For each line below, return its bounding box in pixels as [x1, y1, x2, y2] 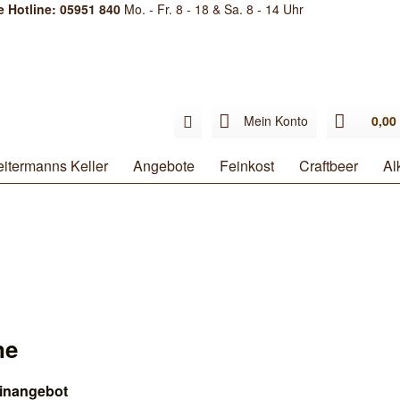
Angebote [133, 155, 195, 176]
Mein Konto [244, 112, 308, 129]
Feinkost [220, 155, 274, 176]
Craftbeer [299, 155, 358, 176]
